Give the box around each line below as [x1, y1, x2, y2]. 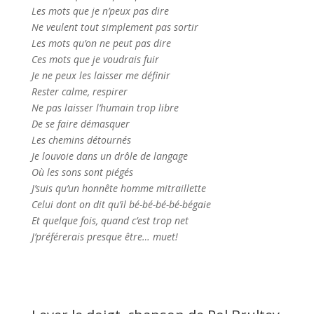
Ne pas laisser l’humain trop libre [31, 100, 179, 114]
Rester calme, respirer [31, 84, 128, 98]
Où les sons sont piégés [31, 165, 133, 179]
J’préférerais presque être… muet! [31, 229, 178, 243]
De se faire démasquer [31, 116, 130, 130]
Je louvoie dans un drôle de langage [31, 149, 188, 163]
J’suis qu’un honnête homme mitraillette [31, 181, 206, 195]
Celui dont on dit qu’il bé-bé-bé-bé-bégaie [31, 197, 211, 211]
